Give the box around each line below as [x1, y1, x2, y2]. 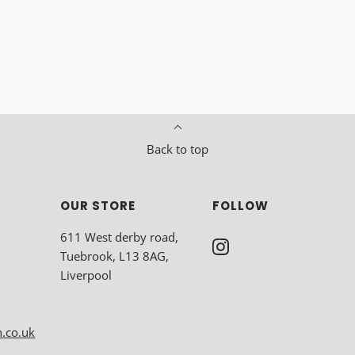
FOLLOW [212, 197, 269, 214]
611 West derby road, [60, 229, 179, 246]
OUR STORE [60, 197, 136, 214]
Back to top [147, 140, 208, 157]
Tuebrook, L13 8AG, [60, 248, 170, 265]
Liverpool [60, 267, 113, 284]
